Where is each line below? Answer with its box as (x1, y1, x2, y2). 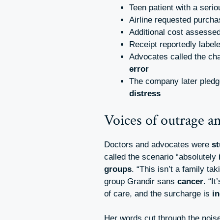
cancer (177, 176, 203, 186)
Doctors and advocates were (104, 139, 212, 149)
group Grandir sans (104, 176, 177, 186)
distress (129, 89, 161, 99)
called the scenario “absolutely (104, 152, 219, 162)
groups (104, 164, 132, 174)
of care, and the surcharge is (104, 189, 212, 198)
